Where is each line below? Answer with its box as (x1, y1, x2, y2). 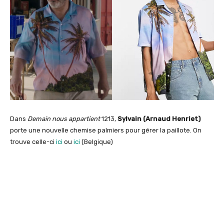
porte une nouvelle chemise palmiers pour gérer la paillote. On (10, 126, 201, 134)
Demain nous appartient (27, 115, 100, 123)
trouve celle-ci (10, 138, 56, 146)
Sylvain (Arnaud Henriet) (117, 115, 200, 123)
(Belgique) (80, 138, 113, 146)
